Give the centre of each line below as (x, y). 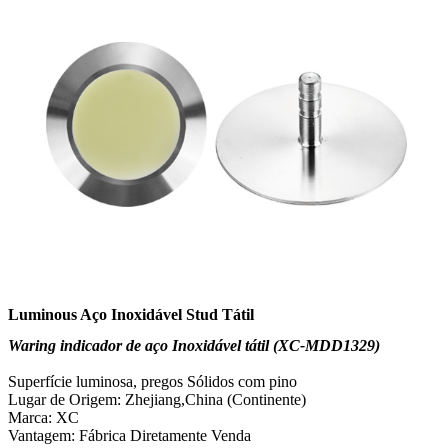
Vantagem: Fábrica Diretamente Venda (129, 436)
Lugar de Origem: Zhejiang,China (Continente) (157, 400)
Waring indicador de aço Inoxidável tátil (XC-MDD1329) (194, 346)
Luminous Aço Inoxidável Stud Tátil (131, 314)
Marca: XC (43, 418)
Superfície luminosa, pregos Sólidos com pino (152, 382)
